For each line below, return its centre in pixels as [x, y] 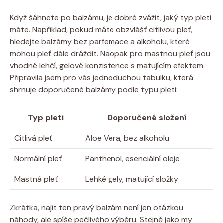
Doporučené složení [147, 117]
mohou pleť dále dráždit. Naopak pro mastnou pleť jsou [110, 53]
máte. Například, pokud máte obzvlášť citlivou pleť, [101, 29]
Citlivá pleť [33, 138]
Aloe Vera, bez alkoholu [127, 138]
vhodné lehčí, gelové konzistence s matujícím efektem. [107, 65]
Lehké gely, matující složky [132, 179]
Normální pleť [38, 158]
